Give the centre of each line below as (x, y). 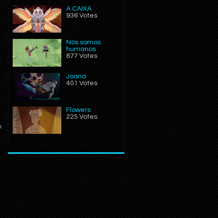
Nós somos (83, 43)
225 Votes (82, 117)
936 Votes (82, 16)
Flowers (78, 110)
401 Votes (82, 83)
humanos (81, 49)
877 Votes (82, 56)
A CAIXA (79, 9)
